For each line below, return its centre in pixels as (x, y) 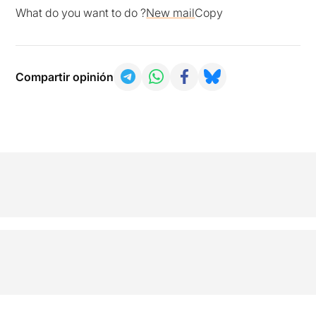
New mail (171, 12)
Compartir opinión (65, 77)
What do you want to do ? (81, 12)
